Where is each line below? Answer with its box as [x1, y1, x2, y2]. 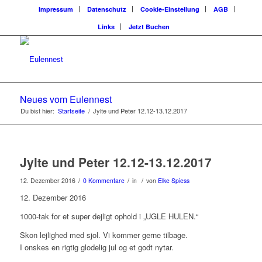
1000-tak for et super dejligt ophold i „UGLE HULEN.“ [19, 211, 198, 222]
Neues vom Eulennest [19, 92, 112, 106]
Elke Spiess [157, 176, 189, 185]
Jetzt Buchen [129, 22, 170, 31]
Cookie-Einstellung [140, 5, 200, 13]
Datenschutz [87, 5, 127, 13]
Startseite [57, 106, 85, 115]
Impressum [39, 5, 74, 13]
